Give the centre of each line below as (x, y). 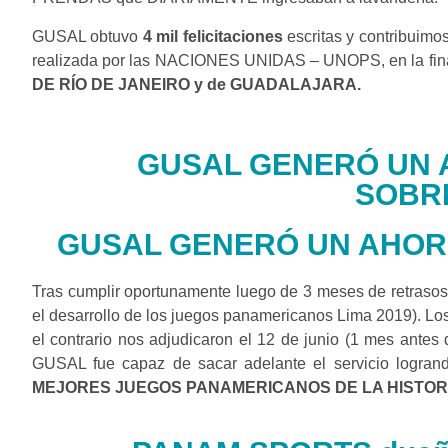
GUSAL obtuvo (87, 36)
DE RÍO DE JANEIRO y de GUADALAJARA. (196, 84)
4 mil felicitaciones (212, 36)
